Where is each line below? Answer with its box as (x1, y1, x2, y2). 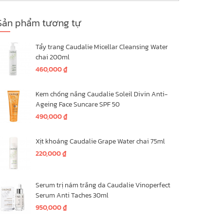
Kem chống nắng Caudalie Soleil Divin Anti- (36, 89, 168, 99)
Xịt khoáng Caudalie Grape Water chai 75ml (36, 136, 165, 146)
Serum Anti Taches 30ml (36, 190, 109, 200)
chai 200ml (36, 52, 70, 62)
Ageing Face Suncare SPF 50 (36, 99, 120, 109)
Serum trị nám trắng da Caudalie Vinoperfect (36, 180, 171, 190)
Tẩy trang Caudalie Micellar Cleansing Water (36, 41, 168, 52)
